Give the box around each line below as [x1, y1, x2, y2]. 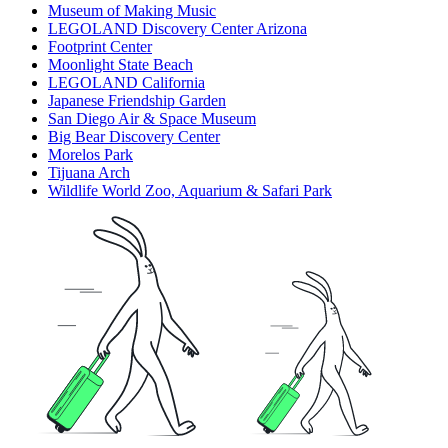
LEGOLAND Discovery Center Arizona [48, 20, 307, 38]
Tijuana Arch [48, 164, 130, 182]
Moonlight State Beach [48, 56, 193, 74]
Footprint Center [48, 38, 152, 56]
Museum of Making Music [48, 2, 216, 20]
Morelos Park [48, 146, 133, 164]
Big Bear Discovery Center [48, 128, 220, 146]
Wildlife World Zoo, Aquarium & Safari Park [48, 182, 332, 200]
